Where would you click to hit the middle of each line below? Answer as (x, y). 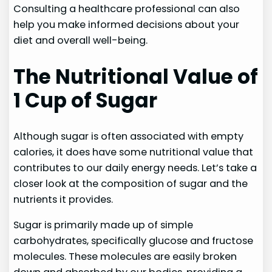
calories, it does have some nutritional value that (134, 152)
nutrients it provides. (63, 200)
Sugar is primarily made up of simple (104, 225)
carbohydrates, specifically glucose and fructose (134, 241)
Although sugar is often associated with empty (129, 137)
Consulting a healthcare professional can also (127, 8)
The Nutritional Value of (136, 76)
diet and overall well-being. (81, 40)
